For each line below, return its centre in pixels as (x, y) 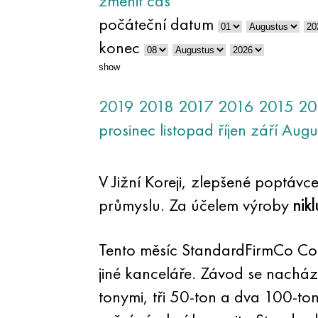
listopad (186, 130)
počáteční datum (156, 24)
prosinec (127, 130)
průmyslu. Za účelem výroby (196, 205)
